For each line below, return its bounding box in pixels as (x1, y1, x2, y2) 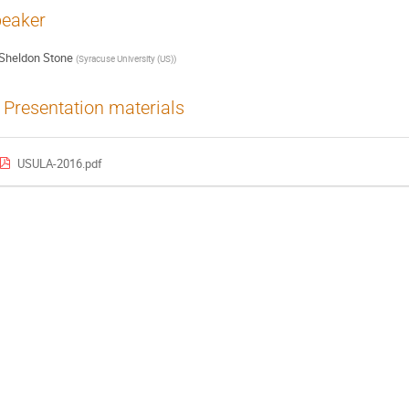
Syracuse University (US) (78, 52, 173, 66)
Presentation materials (4, 97, 184, 119)
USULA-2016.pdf (16, 154, 102, 172)
